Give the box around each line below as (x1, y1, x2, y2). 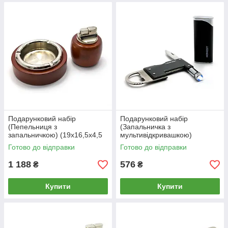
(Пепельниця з (8, 123, 57, 131)
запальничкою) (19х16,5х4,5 (8, 131, 102, 139)
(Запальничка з (120, 123, 170, 131)
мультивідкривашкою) (120, 131, 192, 139)
